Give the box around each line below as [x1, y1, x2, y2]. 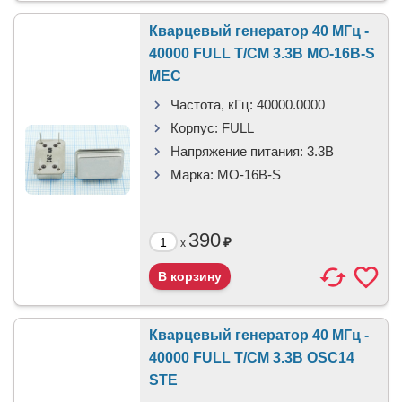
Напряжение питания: [170, 144, 303, 159]
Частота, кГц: [170, 97, 253, 112]
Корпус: [170, 120, 218, 135]
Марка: [170, 167, 214, 182]
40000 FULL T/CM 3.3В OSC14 [149, 350, 354, 365]
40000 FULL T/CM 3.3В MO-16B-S [149, 46, 375, 61]
